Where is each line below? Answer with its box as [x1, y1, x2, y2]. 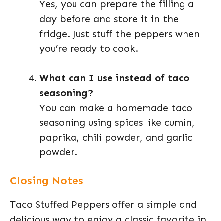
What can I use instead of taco [39, 72, 189, 84]
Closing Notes [10, 174, 83, 187]
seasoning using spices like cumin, [39, 116, 195, 128]
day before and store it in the [39, 13, 179, 25]
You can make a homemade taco [39, 102, 192, 113]
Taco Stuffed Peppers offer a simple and [10, 198, 197, 210]
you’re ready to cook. [39, 42, 138, 54]
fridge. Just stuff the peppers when [39, 28, 200, 39]
